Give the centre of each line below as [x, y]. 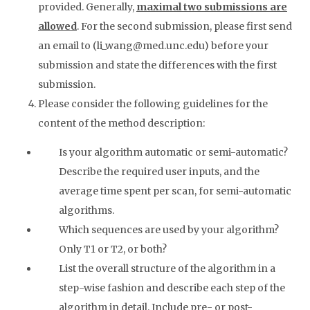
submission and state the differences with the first [157, 65]
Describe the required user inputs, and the [159, 172]
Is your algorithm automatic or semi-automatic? [173, 153]
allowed [57, 27]
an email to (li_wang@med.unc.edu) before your [153, 46]
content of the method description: [121, 124]
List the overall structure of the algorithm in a [167, 269]
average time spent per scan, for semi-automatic [175, 191]
